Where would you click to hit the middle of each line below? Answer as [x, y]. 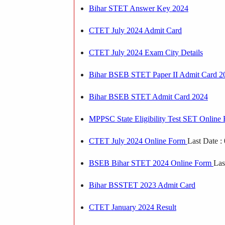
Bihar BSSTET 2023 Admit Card [142, 185]
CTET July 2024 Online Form [138, 141]
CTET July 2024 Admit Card [135, 30]
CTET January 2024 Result [132, 207]
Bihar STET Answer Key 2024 [138, 8]
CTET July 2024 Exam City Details [146, 52]
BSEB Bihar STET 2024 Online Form [151, 163]
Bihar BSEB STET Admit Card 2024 [148, 96]
